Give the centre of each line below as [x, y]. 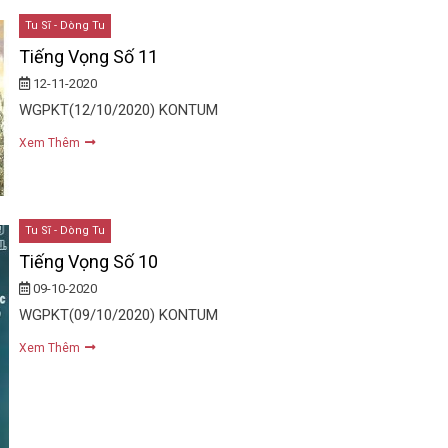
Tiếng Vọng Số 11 [88, 56]
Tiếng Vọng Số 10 [88, 262]
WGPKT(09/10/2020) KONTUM [118, 315]
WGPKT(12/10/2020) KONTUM [118, 109]
